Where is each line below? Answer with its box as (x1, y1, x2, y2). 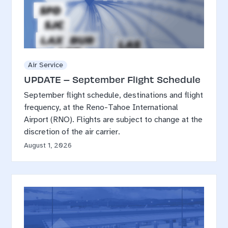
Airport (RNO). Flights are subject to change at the (24, 115, 203, 125)
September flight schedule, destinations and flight (24, 90, 204, 101)
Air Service (28, 61, 64, 70)
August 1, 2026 (24, 141, 72, 150)
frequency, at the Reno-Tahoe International (24, 102, 179, 113)
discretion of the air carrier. (24, 127, 121, 137)
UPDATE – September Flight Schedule (24, 73, 201, 85)
